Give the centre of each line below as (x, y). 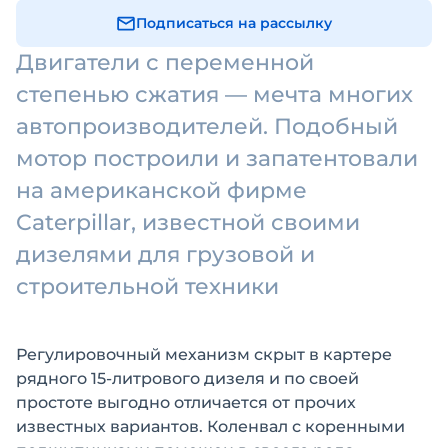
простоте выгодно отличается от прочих (186, 402)
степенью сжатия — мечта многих (214, 94)
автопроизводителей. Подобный (207, 126)
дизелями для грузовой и (165, 254)
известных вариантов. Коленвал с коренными (210, 426)
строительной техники (147, 286)
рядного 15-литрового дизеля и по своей (187, 378)
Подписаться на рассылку (234, 23)
